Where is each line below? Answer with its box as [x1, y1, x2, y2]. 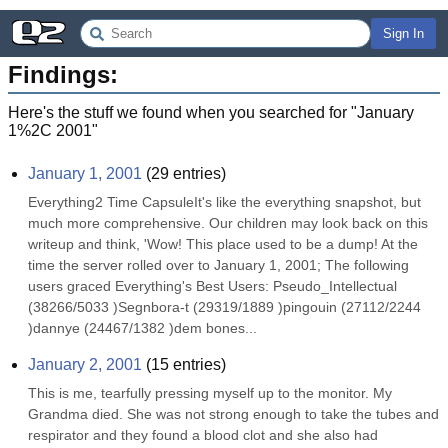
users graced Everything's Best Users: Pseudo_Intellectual [28, 278, 397, 294]
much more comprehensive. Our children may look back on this [28, 215, 428, 231]
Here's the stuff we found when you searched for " [8, 104, 357, 121]
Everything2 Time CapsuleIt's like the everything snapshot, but [28, 194, 421, 210]
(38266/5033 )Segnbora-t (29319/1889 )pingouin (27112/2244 [28, 299, 421, 315]
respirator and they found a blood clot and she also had [28, 427, 378, 443]
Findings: [8, 61, 118, 88]
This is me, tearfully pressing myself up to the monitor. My [28, 385, 392, 401]
